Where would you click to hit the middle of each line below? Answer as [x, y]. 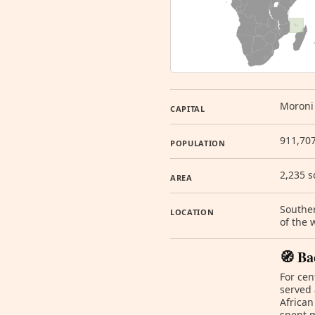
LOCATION [192, 212]
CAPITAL [188, 109]
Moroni [297, 106]
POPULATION [198, 143]
